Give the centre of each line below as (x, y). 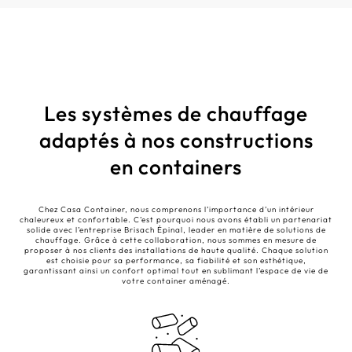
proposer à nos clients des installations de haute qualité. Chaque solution (176, 250)
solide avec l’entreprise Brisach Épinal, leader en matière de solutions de (176, 230)
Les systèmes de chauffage (176, 114)
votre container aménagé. (176, 281)
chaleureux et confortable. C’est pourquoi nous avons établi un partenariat (176, 220)
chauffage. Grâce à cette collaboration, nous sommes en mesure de (176, 240)
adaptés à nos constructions (176, 140)
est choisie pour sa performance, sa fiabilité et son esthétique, (176, 260)
